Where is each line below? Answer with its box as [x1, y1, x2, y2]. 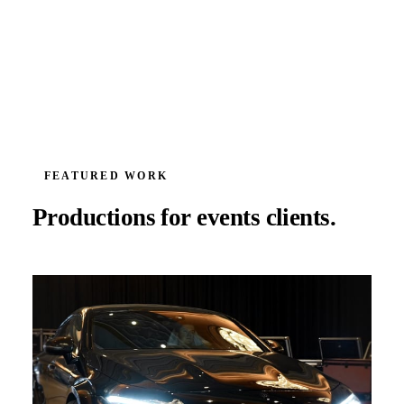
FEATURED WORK [44, 170, 169, 183]
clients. [265, 204, 336, 232]
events [197, 204, 261, 232]
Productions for [32, 204, 191, 232]
